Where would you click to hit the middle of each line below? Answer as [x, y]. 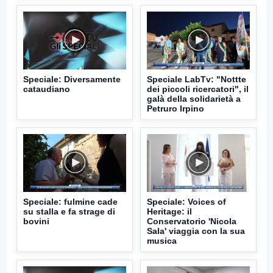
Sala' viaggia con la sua [196, 231]
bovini [36, 221]
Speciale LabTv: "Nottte [197, 79]
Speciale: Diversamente [72, 79]
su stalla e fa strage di [69, 211]
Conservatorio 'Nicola [192, 221]
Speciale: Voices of [186, 201]
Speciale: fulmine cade [70, 201]
